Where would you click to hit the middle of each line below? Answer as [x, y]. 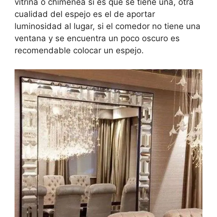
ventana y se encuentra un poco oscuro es [97, 39]
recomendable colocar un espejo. [79, 51]
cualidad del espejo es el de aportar [85, 14]
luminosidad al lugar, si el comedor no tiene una [108, 26]
